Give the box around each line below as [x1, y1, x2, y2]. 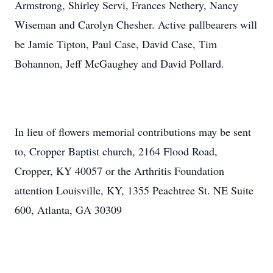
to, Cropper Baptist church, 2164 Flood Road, [15, 144, 218, 158]
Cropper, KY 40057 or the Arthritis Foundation [15, 163, 224, 178]
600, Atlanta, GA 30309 [15, 202, 122, 217]
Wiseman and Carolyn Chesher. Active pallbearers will [15, 17, 257, 32]
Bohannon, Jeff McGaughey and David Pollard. [15, 56, 224, 71]
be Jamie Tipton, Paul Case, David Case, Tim [15, 37, 217, 51]
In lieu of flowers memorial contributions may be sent [15, 124, 251, 139]
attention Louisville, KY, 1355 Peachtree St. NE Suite [15, 183, 253, 197]
